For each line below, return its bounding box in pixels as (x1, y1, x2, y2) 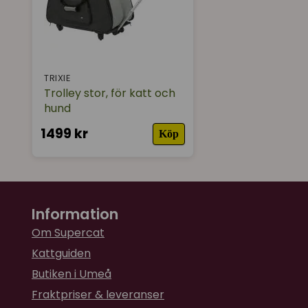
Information (32, 203, 118, 225)
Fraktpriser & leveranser (32, 287, 164, 303)
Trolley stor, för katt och (44, 85, 175, 102)
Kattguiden (32, 245, 91, 262)
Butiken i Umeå (32, 266, 111, 283)
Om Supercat (32, 225, 104, 241)
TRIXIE (44, 72, 70, 85)
